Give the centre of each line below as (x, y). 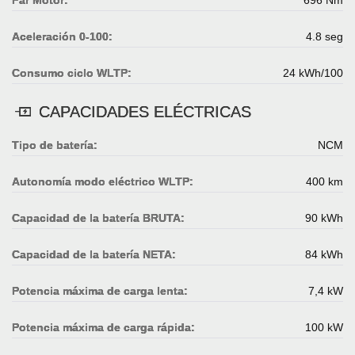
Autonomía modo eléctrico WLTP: (103, 181)
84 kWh (324, 254)
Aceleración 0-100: (62, 36)
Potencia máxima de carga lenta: (100, 290)
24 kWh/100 (313, 73)
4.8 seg (324, 36)
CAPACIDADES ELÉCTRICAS (143, 111)
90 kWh (324, 218)
